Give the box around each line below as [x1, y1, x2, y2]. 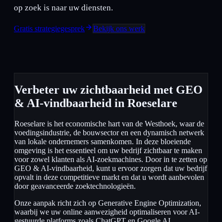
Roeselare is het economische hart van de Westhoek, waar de [14, 119, 204, 128]
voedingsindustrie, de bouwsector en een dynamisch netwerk [14, 128, 204, 137]
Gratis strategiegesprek [14, 24, 85, 33]
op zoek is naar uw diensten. [14, 2, 113, 12]
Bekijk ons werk [93, 24, 145, 33]
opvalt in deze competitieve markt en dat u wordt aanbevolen [14, 173, 204, 182]
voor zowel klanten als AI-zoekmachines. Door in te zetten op [14, 155, 207, 164]
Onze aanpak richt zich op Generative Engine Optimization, [14, 199, 201, 208]
